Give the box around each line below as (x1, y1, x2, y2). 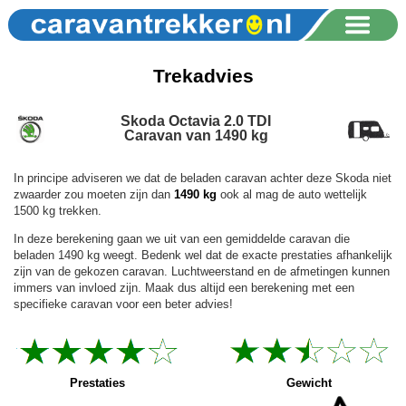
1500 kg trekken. (14, 203, 101, 217)
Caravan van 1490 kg (123, 127, 268, 143)
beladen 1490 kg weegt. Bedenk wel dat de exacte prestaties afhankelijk (14, 247, 392, 262)
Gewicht (286, 376, 332, 391)
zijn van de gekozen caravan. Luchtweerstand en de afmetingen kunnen (14, 264, 390, 278)
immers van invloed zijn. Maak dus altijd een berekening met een (14, 280, 354, 295)
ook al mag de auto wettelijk (217, 187, 367, 201)
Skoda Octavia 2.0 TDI (121, 112, 271, 129)
